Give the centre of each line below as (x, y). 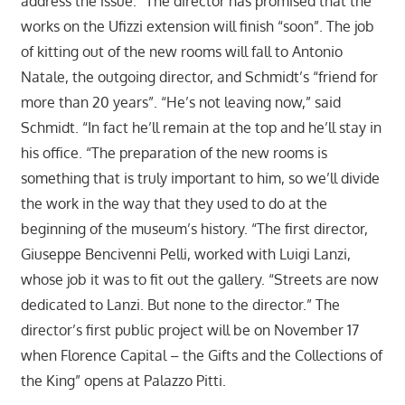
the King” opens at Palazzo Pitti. (123, 381)
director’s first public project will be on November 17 (189, 330)
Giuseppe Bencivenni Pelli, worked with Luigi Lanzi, (185, 254)
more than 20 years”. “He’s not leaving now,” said (180, 103)
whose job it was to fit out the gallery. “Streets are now (199, 280)
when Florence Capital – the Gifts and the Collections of (201, 356)
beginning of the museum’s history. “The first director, (194, 229)
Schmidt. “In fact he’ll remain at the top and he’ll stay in (201, 128)
